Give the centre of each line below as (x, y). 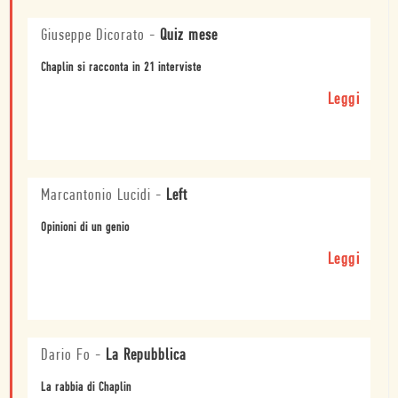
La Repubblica (146, 356)
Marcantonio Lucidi (96, 196)
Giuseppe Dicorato (93, 36)
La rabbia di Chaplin (86, 388)
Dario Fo (66, 356)
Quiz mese (189, 36)
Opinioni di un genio (85, 228)
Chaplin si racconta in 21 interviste (121, 68)
